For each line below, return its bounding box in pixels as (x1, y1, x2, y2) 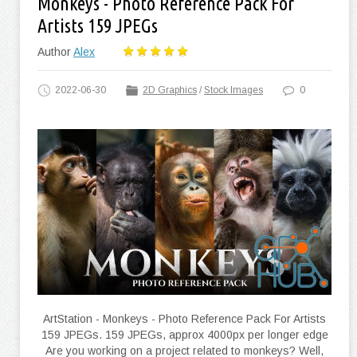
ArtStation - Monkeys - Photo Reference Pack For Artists (43, 312, 326, 325)
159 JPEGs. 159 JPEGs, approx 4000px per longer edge (41, 328, 328, 341)
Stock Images (204, 84, 263, 96)
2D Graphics (143, 84, 197, 96)
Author (37, 45, 73, 59)
